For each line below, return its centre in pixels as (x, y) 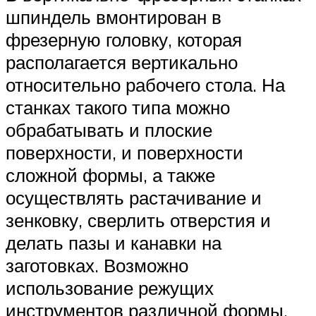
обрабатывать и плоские (109, 130)
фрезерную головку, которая (124, 40)
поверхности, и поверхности (124, 153)
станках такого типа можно (118, 108)
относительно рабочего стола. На (145, 85)
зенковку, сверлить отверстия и (138, 220)
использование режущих (110, 288)
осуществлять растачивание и (134, 198)
